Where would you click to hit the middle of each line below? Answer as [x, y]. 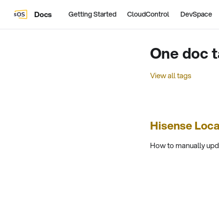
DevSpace [196, 14]
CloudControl [148, 14]
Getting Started [92, 14]
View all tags [171, 75]
